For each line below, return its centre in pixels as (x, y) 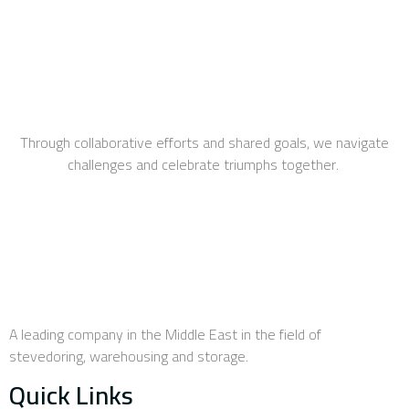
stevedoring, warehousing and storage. (129, 357)
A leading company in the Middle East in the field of (165, 335)
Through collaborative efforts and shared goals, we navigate (204, 143)
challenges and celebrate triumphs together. (204, 165)
